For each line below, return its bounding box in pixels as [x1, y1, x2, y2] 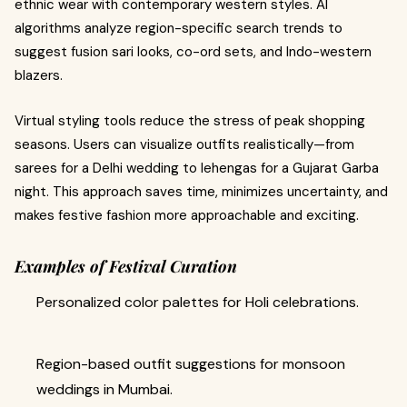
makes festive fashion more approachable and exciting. [15, 206, 359, 224]
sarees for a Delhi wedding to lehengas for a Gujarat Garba [15, 159, 379, 177]
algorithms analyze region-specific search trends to [15, 19, 342, 37]
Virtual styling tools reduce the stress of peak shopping [15, 112, 365, 130]
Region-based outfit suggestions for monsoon [36, 354, 345, 373]
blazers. [15, 66, 63, 84]
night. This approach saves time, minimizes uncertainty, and [15, 183, 388, 201]
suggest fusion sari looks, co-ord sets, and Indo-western [15, 43, 372, 61]
